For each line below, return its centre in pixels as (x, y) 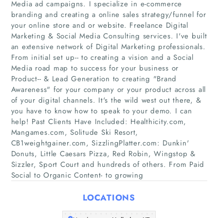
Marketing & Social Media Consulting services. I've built (109, 36)
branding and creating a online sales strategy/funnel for (109, 14)
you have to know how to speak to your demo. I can (101, 111)
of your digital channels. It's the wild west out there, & (106, 100)
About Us (109, 167)
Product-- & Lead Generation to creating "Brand (94, 79)
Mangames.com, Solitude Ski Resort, (74, 132)
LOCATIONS (109, 198)
